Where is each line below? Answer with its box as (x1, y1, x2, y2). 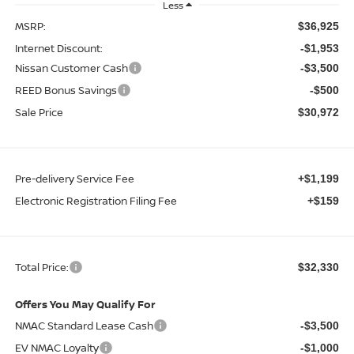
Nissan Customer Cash (14, 60, 128, 75)
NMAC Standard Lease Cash (14, 318, 153, 333)
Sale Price (14, 104, 63, 119)
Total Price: (14, 259, 69, 274)
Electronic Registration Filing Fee (14, 193, 177, 208)
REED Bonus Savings (14, 82, 117, 97)
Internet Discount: (14, 40, 103, 55)
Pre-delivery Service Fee (14, 171, 134, 186)
